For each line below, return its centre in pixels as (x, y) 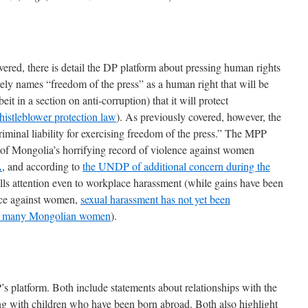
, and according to (42, 166)
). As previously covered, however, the (199, 117)
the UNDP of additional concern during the (176, 166)
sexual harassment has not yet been (155, 199)
